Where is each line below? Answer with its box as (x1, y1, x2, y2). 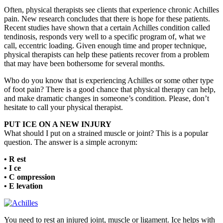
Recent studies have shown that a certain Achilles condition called (4, 23, 210, 32)
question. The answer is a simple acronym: (4, 138, 137, 147)
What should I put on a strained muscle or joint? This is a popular (4, 129, 208, 138)
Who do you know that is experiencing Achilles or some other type (4, 76, 214, 85)
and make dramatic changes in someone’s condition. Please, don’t (4, 94, 209, 103)
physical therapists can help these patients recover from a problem (4, 50, 209, 59)
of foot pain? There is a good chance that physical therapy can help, (4, 85, 216, 94)
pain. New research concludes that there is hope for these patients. (4, 14, 210, 23)
